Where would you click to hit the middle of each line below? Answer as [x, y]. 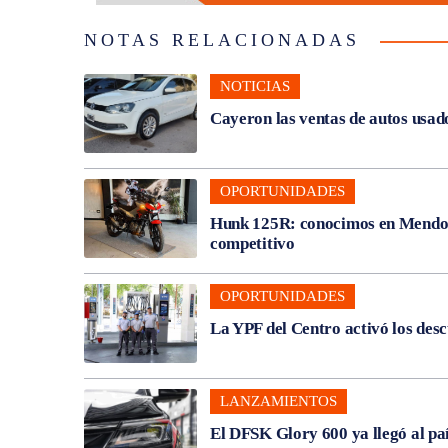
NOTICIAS [254, 85]
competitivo [252, 243]
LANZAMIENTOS [278, 400]
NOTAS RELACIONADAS [222, 39]
